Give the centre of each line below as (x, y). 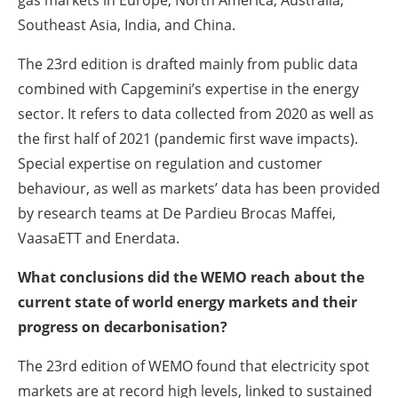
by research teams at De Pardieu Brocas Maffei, (177, 213)
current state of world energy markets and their (187, 302)
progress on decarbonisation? (123, 326)
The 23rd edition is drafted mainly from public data (188, 64)
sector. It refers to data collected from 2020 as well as (196, 113)
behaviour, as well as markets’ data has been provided (199, 188)
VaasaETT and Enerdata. (99, 238)
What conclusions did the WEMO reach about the (191, 277)
